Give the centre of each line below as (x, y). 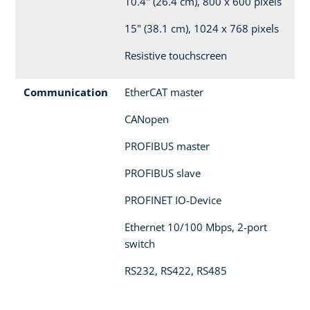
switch (140, 244)
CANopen (147, 119)
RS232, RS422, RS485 (176, 271)
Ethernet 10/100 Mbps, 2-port (196, 227)
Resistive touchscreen (176, 56)
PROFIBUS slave (163, 173)
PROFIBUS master (167, 146)
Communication (66, 92)
